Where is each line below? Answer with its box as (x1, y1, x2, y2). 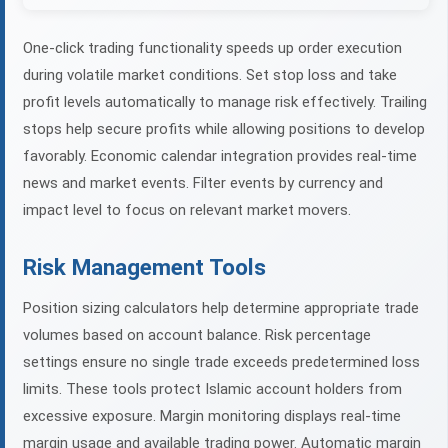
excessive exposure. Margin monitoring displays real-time (23, 407, 401, 426)
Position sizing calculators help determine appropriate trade (23, 299, 419, 318)
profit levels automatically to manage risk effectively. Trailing (23, 93, 427, 112)
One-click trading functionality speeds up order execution (23, 39, 402, 58)
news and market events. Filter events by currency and (23, 174, 383, 193)
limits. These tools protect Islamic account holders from (23, 380, 402, 399)
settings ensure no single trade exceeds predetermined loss (23, 353, 420, 372)
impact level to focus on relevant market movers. (23, 201, 351, 220)
